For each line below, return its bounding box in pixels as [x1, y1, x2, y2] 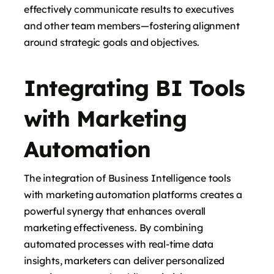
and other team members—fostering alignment [24, 20, 240, 32]
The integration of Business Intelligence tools [24, 172, 231, 185]
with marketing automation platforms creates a [24, 188, 243, 201]
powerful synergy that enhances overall [24, 205, 206, 218]
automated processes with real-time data [24, 238, 214, 251]
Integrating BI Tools [24, 74, 245, 102]
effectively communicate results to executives [24, 3, 235, 16]
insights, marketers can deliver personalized [24, 254, 225, 267]
